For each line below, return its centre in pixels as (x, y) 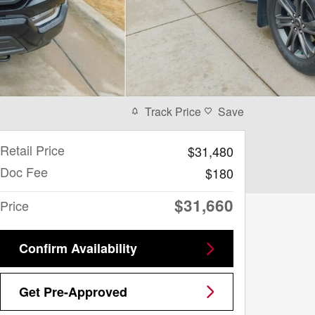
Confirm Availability (104, 249)
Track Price (173, 111)
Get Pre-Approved (73, 291)
